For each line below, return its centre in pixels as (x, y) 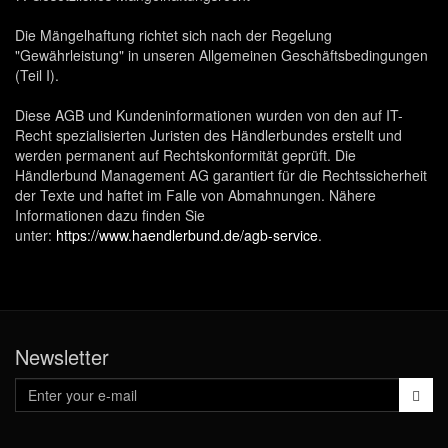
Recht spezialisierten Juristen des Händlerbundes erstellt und (208, 135)
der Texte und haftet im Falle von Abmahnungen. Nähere (195, 195)
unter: (35, 235)
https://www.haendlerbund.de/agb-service (187, 235)
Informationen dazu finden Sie (110, 215)
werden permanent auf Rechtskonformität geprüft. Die (185, 155)
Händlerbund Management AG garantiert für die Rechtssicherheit (221, 175)
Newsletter (62, 356)
